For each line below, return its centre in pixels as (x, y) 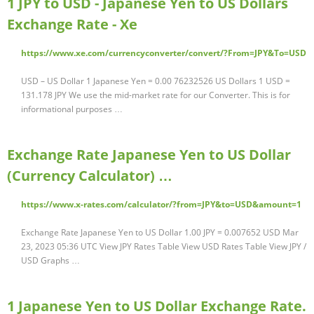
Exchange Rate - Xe (72, 25)
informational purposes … (72, 109)
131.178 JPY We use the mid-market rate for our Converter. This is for (156, 95)
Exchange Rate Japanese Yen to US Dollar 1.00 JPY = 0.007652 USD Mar (160, 233)
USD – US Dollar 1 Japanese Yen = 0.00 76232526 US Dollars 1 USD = (156, 81)
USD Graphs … (50, 261)
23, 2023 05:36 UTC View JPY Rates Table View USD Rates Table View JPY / (164, 247)
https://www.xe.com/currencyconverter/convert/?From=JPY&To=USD (164, 53)
